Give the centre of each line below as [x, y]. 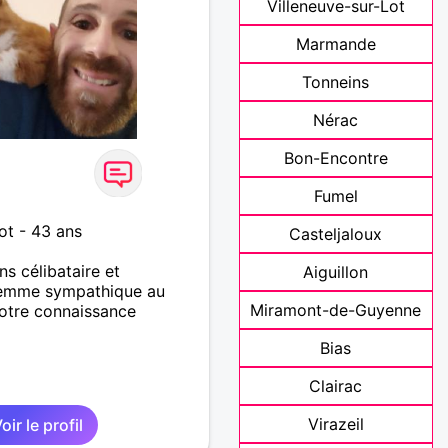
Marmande [335, 44]
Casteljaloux [336, 234]
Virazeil [335, 424]
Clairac [336, 386]
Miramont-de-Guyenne [336, 310]
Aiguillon [336, 272]
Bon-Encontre [335, 158]
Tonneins [336, 82]
